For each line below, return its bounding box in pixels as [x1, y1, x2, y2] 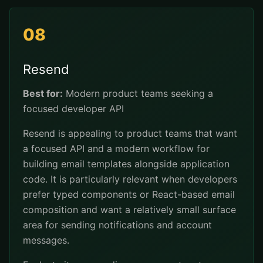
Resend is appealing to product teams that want [23, 127, 237, 139]
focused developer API [23, 103, 124, 114]
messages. [23, 234, 69, 246]
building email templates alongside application [23, 158, 230, 170]
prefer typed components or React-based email [23, 188, 235, 200]
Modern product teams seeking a [63, 87, 213, 99]
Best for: [23, 87, 63, 99]
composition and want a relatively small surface [23, 204, 236, 215]
